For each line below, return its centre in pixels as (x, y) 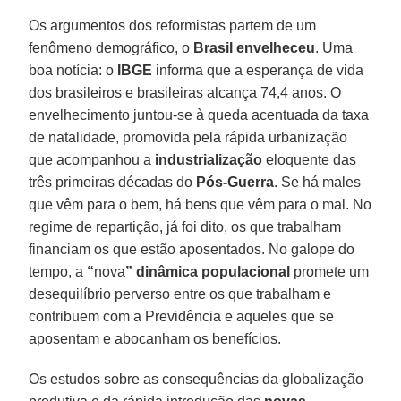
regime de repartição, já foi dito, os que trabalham (185, 226)
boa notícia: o (73, 70)
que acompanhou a (92, 159)
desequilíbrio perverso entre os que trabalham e (180, 294)
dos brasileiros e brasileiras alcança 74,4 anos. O (185, 92)
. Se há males (318, 182)
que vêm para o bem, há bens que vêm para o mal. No (200, 204)
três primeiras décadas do (113, 182)
